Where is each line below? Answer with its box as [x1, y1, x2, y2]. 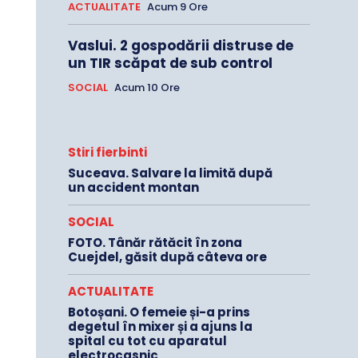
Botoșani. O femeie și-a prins [67, 304, 250, 321]
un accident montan [67, 179, 199, 197]
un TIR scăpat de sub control [67, 54, 272, 74]
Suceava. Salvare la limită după [67, 165, 272, 182]
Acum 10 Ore [113, 80, 180, 96]
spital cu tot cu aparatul [67, 332, 227, 350]
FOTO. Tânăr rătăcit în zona [67, 234, 242, 252]
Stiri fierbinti [67, 144, 147, 161]
